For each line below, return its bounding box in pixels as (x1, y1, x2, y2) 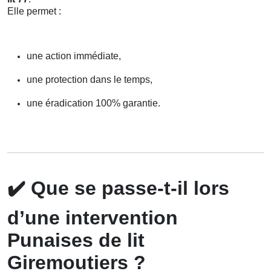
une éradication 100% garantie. (27, 97, 160, 108)
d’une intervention (7, 206, 178, 229)
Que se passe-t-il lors (25, 177, 229, 199)
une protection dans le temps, (27, 74, 152, 85)
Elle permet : (7, 5, 61, 16)
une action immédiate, (27, 50, 121, 61)
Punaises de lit (7, 229, 145, 251)
